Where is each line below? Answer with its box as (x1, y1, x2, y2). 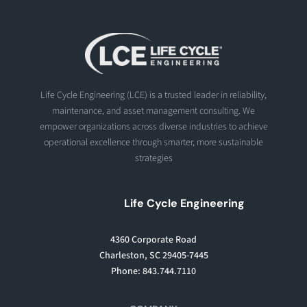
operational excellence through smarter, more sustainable (44, 135, 263, 149)
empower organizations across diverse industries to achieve (39, 119, 268, 134)
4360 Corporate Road (110, 232, 197, 247)
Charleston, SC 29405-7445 (99, 248, 208, 262)
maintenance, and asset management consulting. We (52, 103, 255, 118)
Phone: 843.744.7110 (111, 264, 196, 278)
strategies (134, 151, 173, 165)
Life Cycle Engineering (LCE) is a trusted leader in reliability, (40, 88, 267, 102)
